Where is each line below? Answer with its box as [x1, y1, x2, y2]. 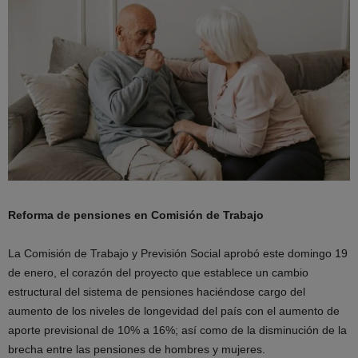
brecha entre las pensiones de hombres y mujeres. [8, 343, 265, 356]
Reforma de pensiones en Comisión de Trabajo [8, 209, 264, 222]
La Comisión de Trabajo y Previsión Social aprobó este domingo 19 [8, 247, 348, 261]
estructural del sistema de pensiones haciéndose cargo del [8, 285, 305, 299]
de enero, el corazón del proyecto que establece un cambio [8, 266, 308, 280]
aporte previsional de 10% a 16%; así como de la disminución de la [8, 324, 347, 337]
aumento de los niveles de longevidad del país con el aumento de [8, 304, 340, 318]
